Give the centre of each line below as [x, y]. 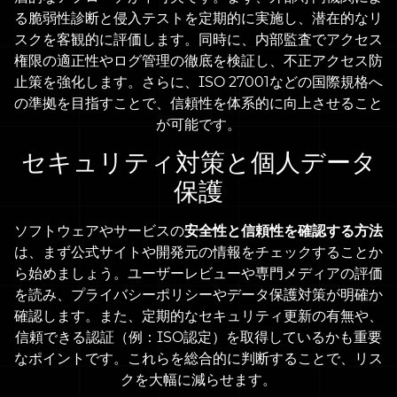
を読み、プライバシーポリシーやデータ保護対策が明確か [198, 294]
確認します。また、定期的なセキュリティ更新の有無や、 [198, 315]
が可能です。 [198, 124]
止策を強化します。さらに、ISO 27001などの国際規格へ [198, 82]
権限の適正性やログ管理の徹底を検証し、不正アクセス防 [198, 60]
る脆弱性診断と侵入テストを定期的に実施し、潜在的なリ [198, 18]
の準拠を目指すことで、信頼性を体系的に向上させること [198, 103]
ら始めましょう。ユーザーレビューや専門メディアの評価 [198, 273]
